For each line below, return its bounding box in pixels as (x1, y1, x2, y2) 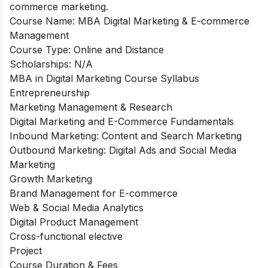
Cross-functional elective (10, 230, 123, 242)
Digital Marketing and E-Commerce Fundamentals (10, 115, 234, 127)
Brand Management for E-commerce (10, 187, 178, 199)
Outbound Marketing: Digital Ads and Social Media (10, 144, 236, 156)
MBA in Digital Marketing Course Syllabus (10, 72, 199, 84)
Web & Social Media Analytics (10, 201, 144, 214)
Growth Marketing (10, 172, 92, 185)
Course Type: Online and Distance (10, 43, 164, 56)
